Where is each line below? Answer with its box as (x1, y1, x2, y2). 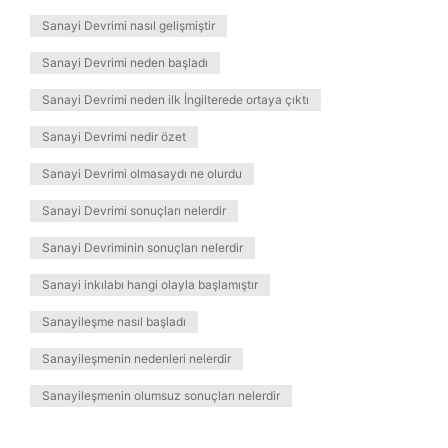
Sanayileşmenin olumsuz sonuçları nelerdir (42, 388, 280, 403)
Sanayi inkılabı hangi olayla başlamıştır (42, 277, 258, 292)
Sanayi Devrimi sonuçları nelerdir (42, 203, 226, 218)
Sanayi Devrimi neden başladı (42, 55, 208, 70)
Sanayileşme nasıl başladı (42, 314, 186, 329)
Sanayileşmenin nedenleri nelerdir (42, 351, 231, 366)
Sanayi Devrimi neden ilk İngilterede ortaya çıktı (42, 92, 309, 107)
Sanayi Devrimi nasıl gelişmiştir (42, 18, 215, 33)
